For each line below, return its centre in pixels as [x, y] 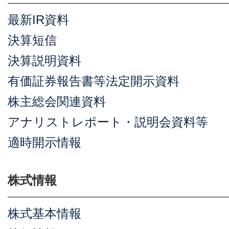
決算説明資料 [44, 61]
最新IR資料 [38, 20]
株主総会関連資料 [57, 101]
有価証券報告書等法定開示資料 [94, 81]
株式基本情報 [44, 213]
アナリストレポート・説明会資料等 [108, 122]
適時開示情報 [44, 142]
